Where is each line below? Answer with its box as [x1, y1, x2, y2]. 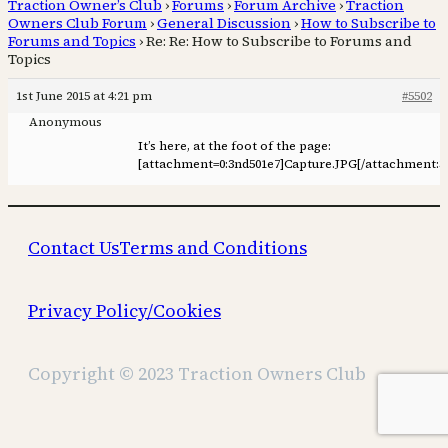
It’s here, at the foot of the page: [138, 138, 331, 155]
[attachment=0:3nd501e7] [138, 156, 284, 173]
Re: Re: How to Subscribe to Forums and [146, 31, 412, 52]
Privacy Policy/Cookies [28, 298, 221, 324]
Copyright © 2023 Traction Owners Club [28, 361, 366, 387]
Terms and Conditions [119, 235, 307, 261]
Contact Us [28, 235, 119, 261]
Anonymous [29, 114, 102, 131]
